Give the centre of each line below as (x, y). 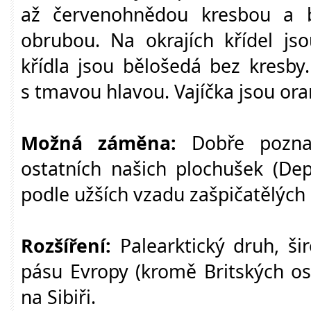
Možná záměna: (99, 143)
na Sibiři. (58, 297)
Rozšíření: (66, 245)
